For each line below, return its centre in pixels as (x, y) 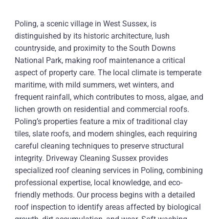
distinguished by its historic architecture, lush (92, 36)
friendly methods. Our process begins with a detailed (105, 195)
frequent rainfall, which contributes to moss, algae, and (109, 97)
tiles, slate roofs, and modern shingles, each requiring (106, 134)
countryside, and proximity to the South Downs (95, 48)
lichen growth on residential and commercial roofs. (102, 109)
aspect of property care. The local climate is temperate (108, 73)
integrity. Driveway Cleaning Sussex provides (91, 158)
